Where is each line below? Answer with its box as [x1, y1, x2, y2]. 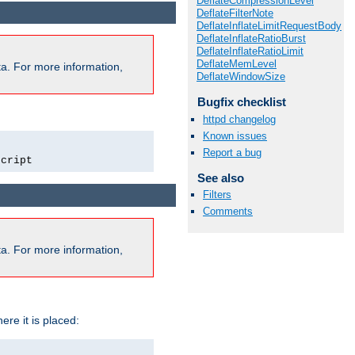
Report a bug [203, 147, 261, 158]
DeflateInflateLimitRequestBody [197, 20, 342, 32]
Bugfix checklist [197, 95, 286, 109]
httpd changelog [203, 113, 276, 125]
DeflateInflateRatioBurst [197, 32, 306, 45]
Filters [203, 189, 231, 201]
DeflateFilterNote [197, 7, 273, 20]
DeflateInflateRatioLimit [197, 45, 303, 58]
